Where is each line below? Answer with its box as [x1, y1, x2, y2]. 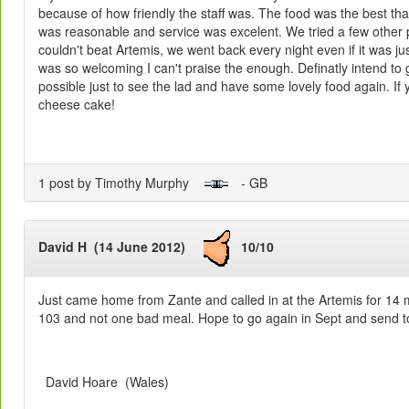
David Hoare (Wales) [38, 372, 169, 392]
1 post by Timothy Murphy [38, 173, 204, 192]
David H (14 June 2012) [38, 237, 204, 257]
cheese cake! [38, 95, 115, 113]
